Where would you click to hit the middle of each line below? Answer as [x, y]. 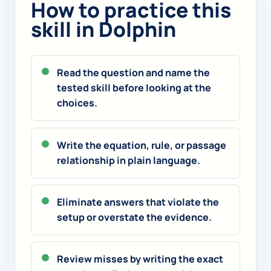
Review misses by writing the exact [140, 259]
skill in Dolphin [103, 29]
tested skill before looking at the [134, 88]
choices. [77, 103]
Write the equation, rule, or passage [141, 145]
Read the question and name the [133, 73]
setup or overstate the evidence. [134, 217]
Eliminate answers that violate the [138, 202]
